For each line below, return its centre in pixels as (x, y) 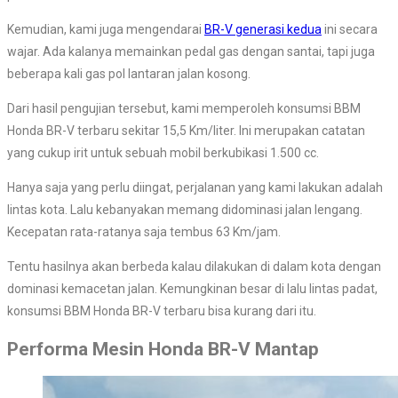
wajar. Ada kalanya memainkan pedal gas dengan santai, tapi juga (191, 52)
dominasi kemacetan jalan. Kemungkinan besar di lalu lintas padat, (192, 289)
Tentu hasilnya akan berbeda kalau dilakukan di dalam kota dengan (194, 267)
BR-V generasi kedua (263, 30)
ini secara (350, 30)
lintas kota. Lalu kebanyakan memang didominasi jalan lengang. (185, 210)
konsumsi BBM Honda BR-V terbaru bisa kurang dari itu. (162, 311)
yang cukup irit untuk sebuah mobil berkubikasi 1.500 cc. (163, 153)
